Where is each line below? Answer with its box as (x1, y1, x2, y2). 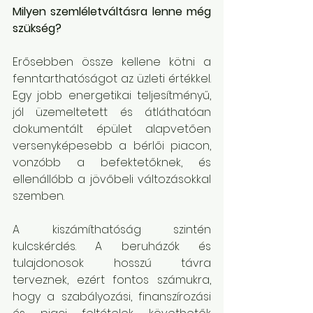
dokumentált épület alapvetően (13, 121, 211, 137)
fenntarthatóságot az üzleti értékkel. (13, 71, 211, 87)
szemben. (13, 188, 64, 204)
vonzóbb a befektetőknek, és (13, 154, 211, 170)
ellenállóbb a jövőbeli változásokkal (13, 171, 211, 187)
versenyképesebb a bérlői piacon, (13, 138, 211, 154)
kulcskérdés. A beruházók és (13, 238, 211, 254)
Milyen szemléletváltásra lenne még (13, 3, 211, 20)
